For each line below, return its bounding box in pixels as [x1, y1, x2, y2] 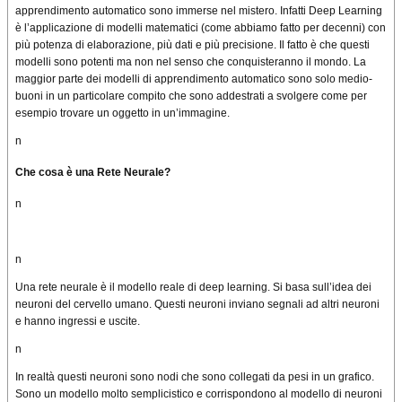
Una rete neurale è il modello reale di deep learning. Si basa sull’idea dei [15, 280, 371, 293]
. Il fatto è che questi [274, 38, 370, 51]
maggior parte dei [15, 72, 101, 85]
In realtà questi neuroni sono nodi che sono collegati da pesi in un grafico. [15, 370, 374, 383]
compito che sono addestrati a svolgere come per [125, 89, 367, 102]
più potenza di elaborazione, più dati [15, 38, 196, 51]
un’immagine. [163, 106, 230, 119]
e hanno [15, 314, 56, 328]
